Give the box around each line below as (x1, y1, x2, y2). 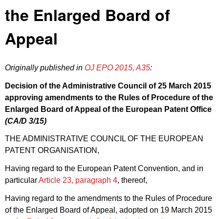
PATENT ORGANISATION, (5, 146, 99, 155)
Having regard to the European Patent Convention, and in (5, 164, 203, 173)
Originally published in (5, 63, 85, 72)
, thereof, (117, 176, 147, 185)
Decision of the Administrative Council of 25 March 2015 (5, 81, 211, 90)
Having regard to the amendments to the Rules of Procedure (5, 194, 212, 202)
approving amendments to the (5, 93, 118, 102)
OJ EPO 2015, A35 (85, 63, 150, 72)
